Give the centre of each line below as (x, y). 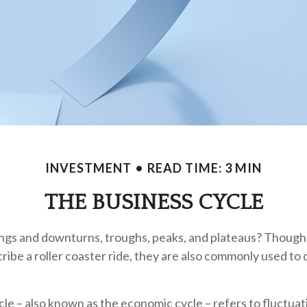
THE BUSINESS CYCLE (153, 202)
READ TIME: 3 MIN (205, 168)
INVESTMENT (88, 168)
